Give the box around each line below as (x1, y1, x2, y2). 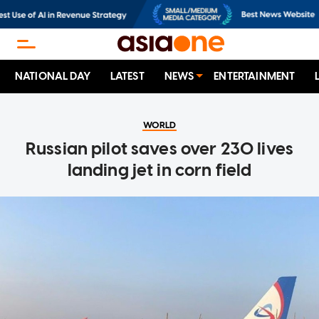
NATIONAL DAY (15, 70, 90, 83)
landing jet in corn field (67, 159, 252, 181)
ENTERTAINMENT (214, 70, 296, 83)
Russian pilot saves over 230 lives (25, 138, 294, 159)
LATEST (110, 70, 145, 83)
